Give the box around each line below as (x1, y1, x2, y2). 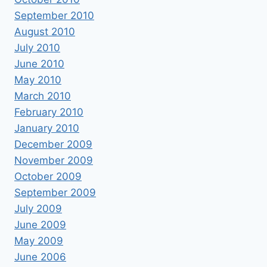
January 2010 (14, 122, 79, 134)
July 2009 (14, 202, 62, 215)
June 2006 (14, 250, 66, 263)
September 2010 (14, 9, 94, 21)
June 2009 (14, 218, 66, 231)
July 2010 (14, 41, 60, 54)
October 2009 (14, 170, 82, 182)
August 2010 (14, 25, 75, 38)
